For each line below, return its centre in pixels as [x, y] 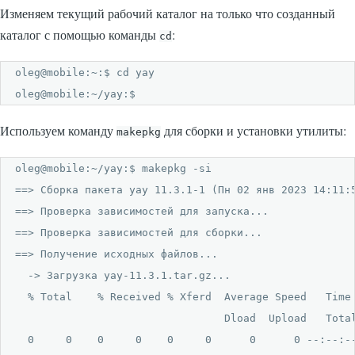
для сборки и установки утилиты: [254, 130]
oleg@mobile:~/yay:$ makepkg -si [113, 168]
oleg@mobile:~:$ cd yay [85, 72]
